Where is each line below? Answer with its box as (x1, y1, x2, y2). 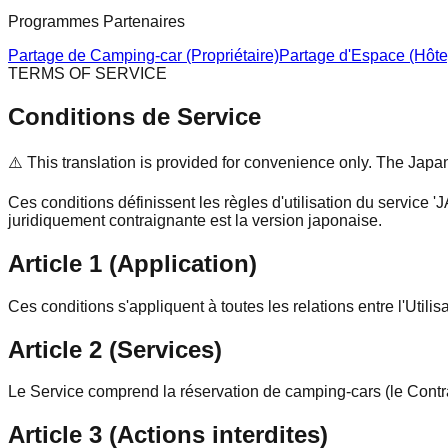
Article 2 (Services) (8, 335, 222, 363)
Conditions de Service (8, 102, 261, 130)
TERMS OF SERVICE (8, 65, 167, 82)
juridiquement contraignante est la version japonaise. (8, 211, 382, 229)
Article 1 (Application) (8, 249, 257, 277)
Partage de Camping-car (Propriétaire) (8, 47, 279, 64)
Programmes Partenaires (8, 13, 185, 30)
